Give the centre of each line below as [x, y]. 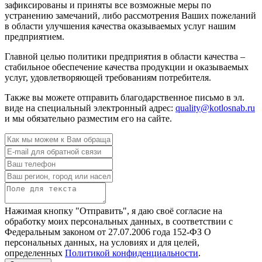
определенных [35, 253]
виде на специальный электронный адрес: [90, 108]
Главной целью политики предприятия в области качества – [125, 57]
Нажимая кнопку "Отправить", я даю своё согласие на [113, 211]
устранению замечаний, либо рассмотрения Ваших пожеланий [130, 16]
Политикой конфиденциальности [132, 253]
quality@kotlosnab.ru [215, 108]
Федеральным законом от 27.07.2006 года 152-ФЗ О [108, 232]
